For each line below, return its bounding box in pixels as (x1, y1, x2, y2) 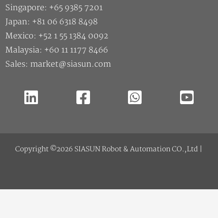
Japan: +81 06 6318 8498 (5, 17, 98, 27)
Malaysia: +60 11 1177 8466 (5, 45, 109, 55)
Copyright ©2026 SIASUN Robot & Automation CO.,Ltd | (15, 145, 203, 154)
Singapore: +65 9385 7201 (5, 3, 103, 13)
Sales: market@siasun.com (5, 59, 111, 70)
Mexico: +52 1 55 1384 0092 (5, 31, 109, 41)
